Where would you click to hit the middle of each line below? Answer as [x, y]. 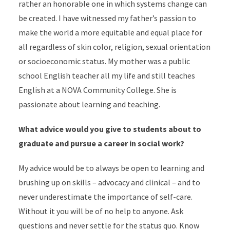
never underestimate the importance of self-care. [105, 197]
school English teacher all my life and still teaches [107, 75]
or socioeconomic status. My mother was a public [104, 61]
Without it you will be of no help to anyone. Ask [101, 211]
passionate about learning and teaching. [89, 104]
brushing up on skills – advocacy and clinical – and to [109, 182]
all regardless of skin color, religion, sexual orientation [114, 47]
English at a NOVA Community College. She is [97, 90]
